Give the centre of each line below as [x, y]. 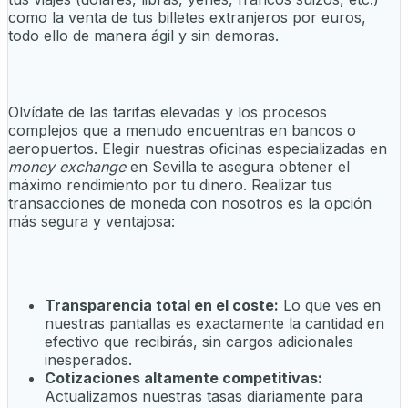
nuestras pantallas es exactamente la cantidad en [214, 323]
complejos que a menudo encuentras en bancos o [182, 130]
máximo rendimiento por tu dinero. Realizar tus [170, 184]
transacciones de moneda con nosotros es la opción [190, 203]
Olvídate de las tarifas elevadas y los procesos [168, 112]
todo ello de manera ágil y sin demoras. [143, 35]
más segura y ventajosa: [92, 221]
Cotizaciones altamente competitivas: [184, 377]
